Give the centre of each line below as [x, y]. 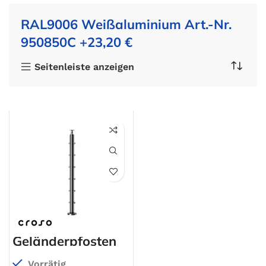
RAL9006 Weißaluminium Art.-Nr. [126, 24]
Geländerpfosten [64, 241]
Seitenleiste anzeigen [85, 66]
